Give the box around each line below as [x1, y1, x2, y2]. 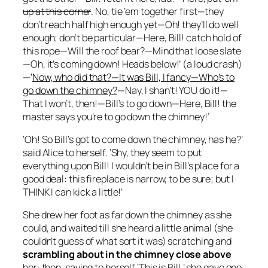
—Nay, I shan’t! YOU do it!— [117, 83, 229, 97]
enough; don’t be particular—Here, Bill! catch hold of [23, 31, 242, 44]
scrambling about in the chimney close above [23, 248, 232, 261]
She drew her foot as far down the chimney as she [23, 208, 232, 221]
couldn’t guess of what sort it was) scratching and [23, 234, 232, 248]
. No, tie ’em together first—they [91, 4, 224, 18]
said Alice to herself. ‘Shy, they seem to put [23, 145, 202, 159]
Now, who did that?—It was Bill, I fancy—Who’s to [32, 70, 235, 84]
